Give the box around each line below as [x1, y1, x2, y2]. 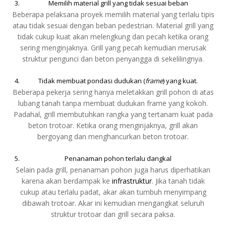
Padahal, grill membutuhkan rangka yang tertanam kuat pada [13, 109, 213, 120]
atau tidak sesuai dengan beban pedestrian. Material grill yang [13, 21, 213, 31]
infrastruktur [111, 176, 152, 186]
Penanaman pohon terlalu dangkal [65, 154, 172, 163]
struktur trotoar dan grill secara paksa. [51, 209, 175, 219]
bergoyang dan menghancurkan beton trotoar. [37, 132, 189, 142]
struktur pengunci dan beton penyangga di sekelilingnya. [22, 54, 204, 64]
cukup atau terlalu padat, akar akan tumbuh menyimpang [20, 187, 206, 197]
